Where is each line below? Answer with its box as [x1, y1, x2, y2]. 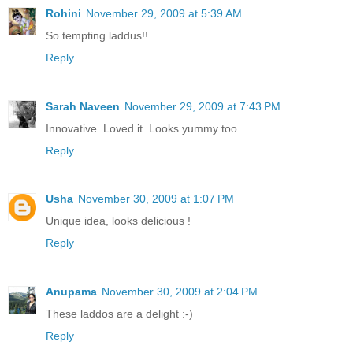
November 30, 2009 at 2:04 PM [102, 285, 258, 299]
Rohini [46, 6, 81, 20]
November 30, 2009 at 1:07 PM [78, 192, 234, 206]
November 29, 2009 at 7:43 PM [124, 99, 281, 113]
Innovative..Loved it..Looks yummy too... [46, 121, 247, 135]
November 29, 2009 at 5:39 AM [86, 6, 242, 20]
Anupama [46, 285, 97, 299]
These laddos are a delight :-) [46, 307, 193, 321]
